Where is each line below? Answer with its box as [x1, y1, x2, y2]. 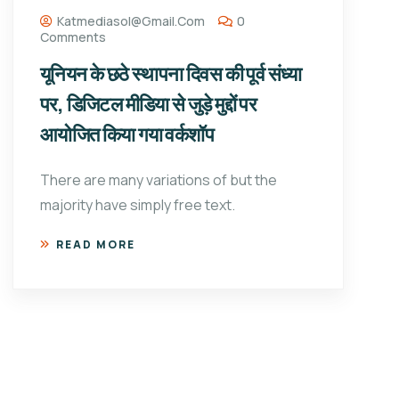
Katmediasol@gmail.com [57, 12, 205, 30]
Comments [40, 28, 106, 46]
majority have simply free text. [40, 195, 235, 216]
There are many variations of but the [40, 170, 277, 191]
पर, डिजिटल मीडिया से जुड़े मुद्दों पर [40, 91, 257, 118]
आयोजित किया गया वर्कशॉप [40, 121, 214, 149]
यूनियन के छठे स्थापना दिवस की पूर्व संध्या [40, 61, 302, 88]
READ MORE [56, 237, 135, 253]
